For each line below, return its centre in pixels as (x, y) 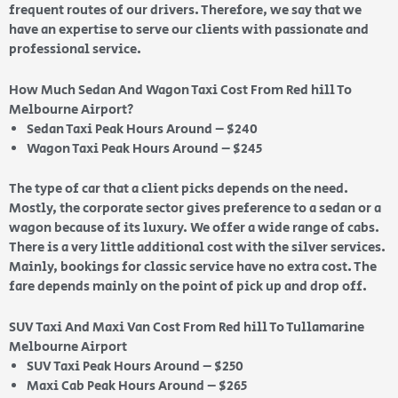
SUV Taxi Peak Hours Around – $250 (135, 366)
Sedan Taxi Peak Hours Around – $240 (142, 130)
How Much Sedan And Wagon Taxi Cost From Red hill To (180, 91)
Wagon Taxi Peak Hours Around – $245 (144, 149)
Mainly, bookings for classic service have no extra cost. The (193, 267)
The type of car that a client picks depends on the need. (179, 188)
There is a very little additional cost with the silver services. (197, 247)
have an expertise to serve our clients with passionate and (189, 30)
